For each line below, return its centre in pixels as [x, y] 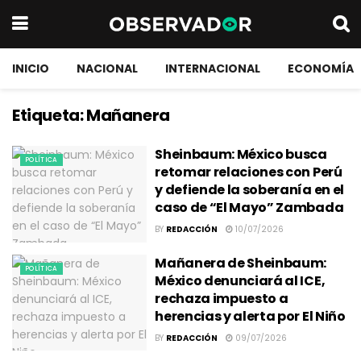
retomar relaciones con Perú [249, 172]
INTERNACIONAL [213, 68]
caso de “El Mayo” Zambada [249, 207]
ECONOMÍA [321, 68]
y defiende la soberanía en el [249, 190]
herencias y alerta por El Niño [250, 316]
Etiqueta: [49, 115]
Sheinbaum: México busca [241, 154]
